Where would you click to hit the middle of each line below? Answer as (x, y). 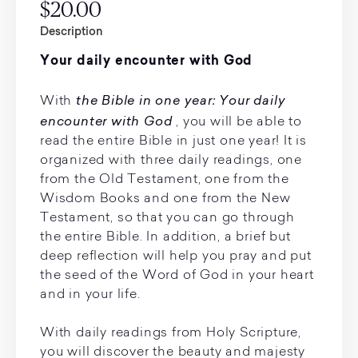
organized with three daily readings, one (171, 161)
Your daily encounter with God (147, 62)
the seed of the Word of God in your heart (177, 276)
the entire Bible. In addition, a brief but (165, 237)
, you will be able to (237, 122)
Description (72, 31)
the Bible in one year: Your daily (181, 100)
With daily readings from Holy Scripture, (171, 333)
